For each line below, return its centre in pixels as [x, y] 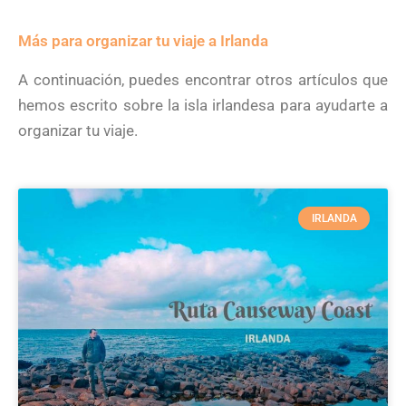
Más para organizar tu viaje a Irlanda [143, 40]
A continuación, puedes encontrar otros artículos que [203, 79]
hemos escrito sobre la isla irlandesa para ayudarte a [203, 105]
